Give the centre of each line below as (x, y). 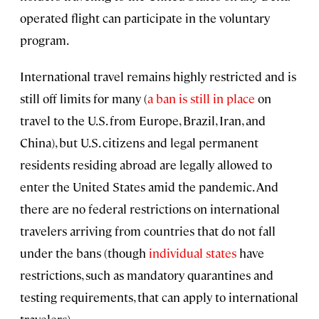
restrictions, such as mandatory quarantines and (147, 275)
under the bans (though (84, 253)
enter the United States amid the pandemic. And (149, 187)
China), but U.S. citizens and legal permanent (139, 143)
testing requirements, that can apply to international (159, 297)
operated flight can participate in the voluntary (145, 18)
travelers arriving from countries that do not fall (148, 231)
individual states (193, 253)
